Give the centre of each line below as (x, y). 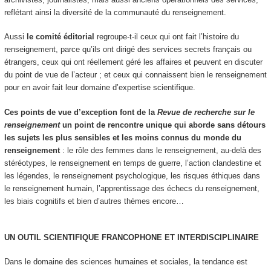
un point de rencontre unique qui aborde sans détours (164, 125)
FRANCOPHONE (132, 237)
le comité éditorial (59, 37)
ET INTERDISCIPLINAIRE (211, 237)
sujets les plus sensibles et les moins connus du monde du (129, 137)
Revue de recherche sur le (206, 112)
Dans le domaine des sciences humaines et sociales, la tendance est (126, 262)
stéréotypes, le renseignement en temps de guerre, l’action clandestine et (132, 163)
